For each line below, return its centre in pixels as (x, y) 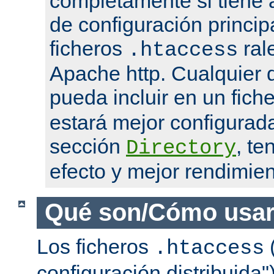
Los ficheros (95, 247)
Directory (181, 148)
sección (88, 146)
